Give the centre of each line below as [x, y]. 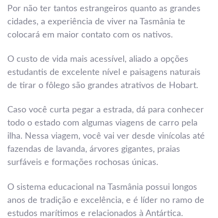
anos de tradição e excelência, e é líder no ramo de [106, 200]
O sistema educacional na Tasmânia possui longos [102, 187]
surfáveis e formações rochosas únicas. [83, 163]
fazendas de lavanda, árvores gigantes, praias [94, 150]
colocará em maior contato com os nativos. [90, 35]
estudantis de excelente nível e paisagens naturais [104, 72]
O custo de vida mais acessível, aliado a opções [98, 59]
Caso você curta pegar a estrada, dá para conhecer [106, 110]
